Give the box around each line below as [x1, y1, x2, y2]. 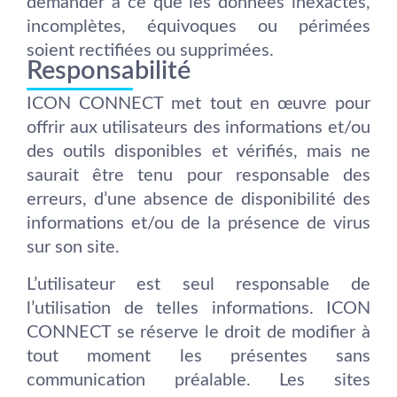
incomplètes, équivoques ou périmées [27, 18, 370, 35]
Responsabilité [27, 58, 191, 85]
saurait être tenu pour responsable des [27, 167, 370, 185]
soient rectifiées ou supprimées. [27, 42, 274, 59]
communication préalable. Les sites [27, 370, 370, 389]
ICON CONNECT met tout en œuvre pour [27, 95, 370, 113]
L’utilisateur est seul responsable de [27, 275, 370, 293]
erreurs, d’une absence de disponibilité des [27, 191, 370, 209]
